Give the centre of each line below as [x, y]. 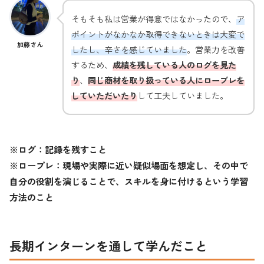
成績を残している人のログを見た [174, 64]
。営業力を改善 [216, 49]
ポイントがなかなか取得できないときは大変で [158, 34]
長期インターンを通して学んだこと [108, 245]
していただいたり [104, 95]
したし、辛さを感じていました [129, 49]
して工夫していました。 [183, 95]
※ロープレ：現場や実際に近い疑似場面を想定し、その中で [129, 165]
